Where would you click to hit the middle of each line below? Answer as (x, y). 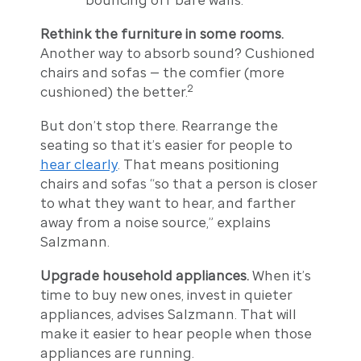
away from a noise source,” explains (155, 222)
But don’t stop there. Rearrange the (159, 125)
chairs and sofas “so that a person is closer (178, 183)
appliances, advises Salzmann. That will (168, 314)
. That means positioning (198, 164)
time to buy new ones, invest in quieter (166, 295)
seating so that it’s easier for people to (166, 145)
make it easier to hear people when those (176, 333)
